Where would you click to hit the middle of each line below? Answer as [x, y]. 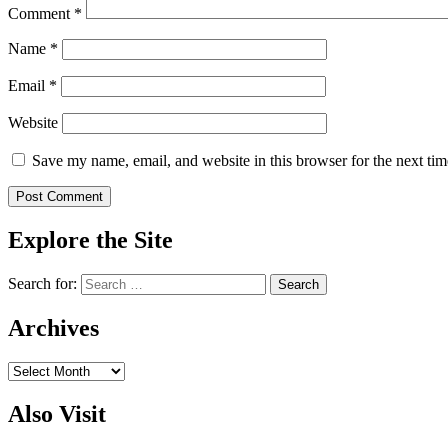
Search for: [42, 284]
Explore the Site [90, 240]
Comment [41, 14]
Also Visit [57, 413]
